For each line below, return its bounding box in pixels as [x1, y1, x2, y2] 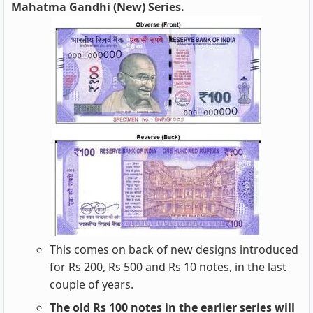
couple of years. [50, 277, 133, 292]
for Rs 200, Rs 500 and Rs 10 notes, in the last [50, 259, 286, 275]
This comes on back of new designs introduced [50, 242, 298, 257]
